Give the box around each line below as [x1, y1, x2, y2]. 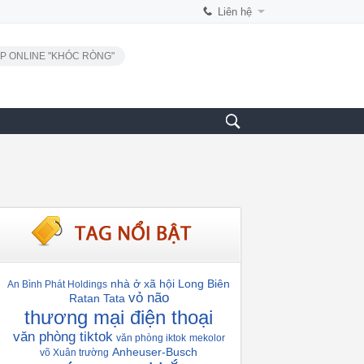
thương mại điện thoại [24, 306, 213, 328]
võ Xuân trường [40, 347, 109, 358]
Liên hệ [218, 6, 252, 18]
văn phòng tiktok [12, 329, 113, 344]
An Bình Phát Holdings [7, 279, 107, 290]
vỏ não [128, 290, 169, 305]
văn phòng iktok [115, 332, 186, 344]
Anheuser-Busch [112, 345, 197, 358]
